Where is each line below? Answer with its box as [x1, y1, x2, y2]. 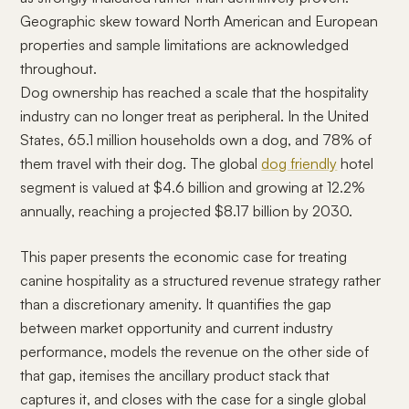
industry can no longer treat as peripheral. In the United [20, 107, 370, 125]
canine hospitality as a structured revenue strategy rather [20, 271, 382, 289]
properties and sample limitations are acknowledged [20, 36, 350, 54]
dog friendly [261, 154, 338, 173]
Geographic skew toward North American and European [20, 12, 379, 30]
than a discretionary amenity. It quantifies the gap [20, 295, 332, 313]
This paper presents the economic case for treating [20, 247, 348, 266]
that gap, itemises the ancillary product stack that [20, 366, 330, 384]
